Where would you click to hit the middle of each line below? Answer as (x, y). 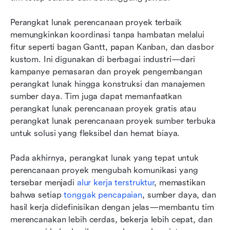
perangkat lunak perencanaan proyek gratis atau (103, 108)
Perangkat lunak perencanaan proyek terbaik (96, 22)
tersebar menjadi (44, 182)
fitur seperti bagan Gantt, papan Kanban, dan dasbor (112, 47)
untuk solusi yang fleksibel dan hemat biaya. (95, 133)
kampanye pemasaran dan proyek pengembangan (106, 71)
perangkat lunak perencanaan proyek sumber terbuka (113, 121)
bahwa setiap (37, 195)
